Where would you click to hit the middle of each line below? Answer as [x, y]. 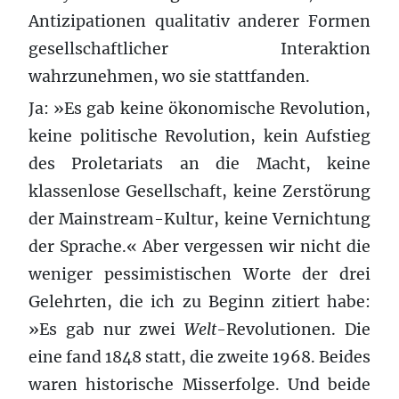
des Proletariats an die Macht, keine [199, 163]
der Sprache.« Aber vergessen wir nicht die [199, 246]
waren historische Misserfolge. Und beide [199, 384]
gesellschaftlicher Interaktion [199, 49]
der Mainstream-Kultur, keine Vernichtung [199, 219]
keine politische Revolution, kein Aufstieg [199, 136]
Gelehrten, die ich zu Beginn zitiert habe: [199, 301]
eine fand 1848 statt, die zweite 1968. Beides [199, 357]
